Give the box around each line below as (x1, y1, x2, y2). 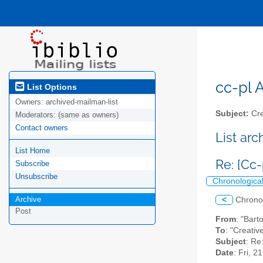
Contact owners (15, 123, 68, 133)
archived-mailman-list (46, 97, 118, 107)
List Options (25, 82, 77, 92)
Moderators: (15, 110, 58, 120)
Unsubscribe (15, 172, 58, 181)
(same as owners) (58, 110, 119, 120)
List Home (15, 146, 50, 156)
